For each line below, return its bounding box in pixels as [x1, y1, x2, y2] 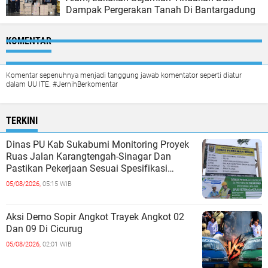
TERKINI [6, 114, 38, 126]
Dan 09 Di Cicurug [6, 223, 83, 234]
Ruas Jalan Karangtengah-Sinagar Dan [6, 150, 171, 162]
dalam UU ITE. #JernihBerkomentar [6, 80, 118, 89]
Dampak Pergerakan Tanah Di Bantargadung [66, 4, 255, 16]
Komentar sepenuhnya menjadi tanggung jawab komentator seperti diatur [6, 71, 242, 80]
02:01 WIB [42, 240, 72, 248]
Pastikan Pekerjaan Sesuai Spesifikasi [6, 162, 167, 174]
